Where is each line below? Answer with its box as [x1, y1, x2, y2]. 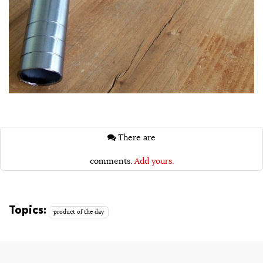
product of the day [53, 208, 104, 216]
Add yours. [134, 155, 174, 166]
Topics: [9, 203, 46, 217]
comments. [89, 155, 134, 166]
